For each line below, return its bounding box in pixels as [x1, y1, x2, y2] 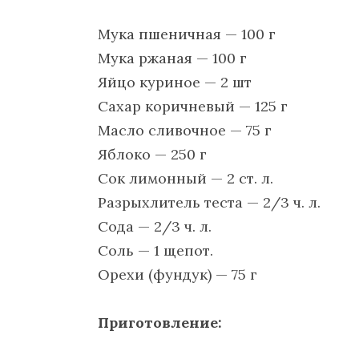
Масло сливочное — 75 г [98, 120, 272, 139]
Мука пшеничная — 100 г [98, 24, 276, 43]
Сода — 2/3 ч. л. [98, 216, 212, 236]
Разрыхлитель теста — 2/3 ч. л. [98, 192, 321, 212]
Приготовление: [98, 313, 222, 333]
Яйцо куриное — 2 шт [98, 72, 252, 91]
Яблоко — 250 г [98, 144, 207, 163]
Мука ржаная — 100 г [98, 48, 247, 67]
